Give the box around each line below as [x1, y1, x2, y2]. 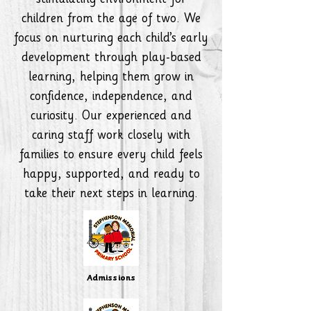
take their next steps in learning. [24, 188, 198, 201]
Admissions [86, 274, 136, 283]
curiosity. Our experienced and [31, 110, 192, 124]
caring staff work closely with [32, 130, 190, 143]
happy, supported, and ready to [22, 169, 200, 182]
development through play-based [21, 52, 201, 65]
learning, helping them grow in [28, 72, 194, 85]
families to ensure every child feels [19, 149, 203, 162]
